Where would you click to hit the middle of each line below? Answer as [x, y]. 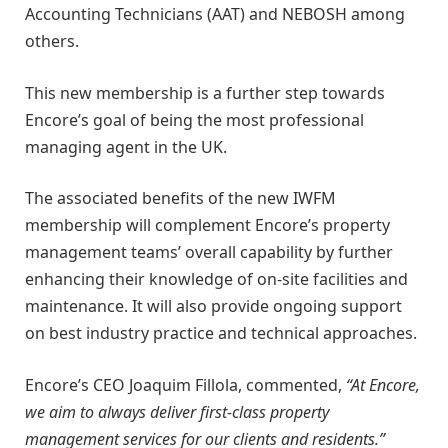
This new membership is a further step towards [205, 92]
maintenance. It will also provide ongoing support [213, 306]
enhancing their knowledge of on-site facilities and [216, 279]
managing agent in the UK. [126, 146]
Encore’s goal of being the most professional [194, 119]
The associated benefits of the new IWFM [180, 198]
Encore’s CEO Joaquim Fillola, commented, [185, 384]
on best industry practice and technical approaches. [221, 333]
